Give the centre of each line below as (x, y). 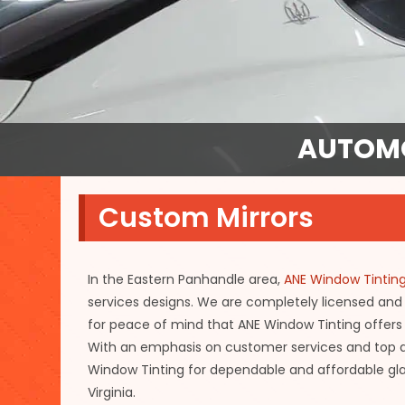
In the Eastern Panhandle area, (186, 279)
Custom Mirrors (207, 217)
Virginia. (112, 392)
